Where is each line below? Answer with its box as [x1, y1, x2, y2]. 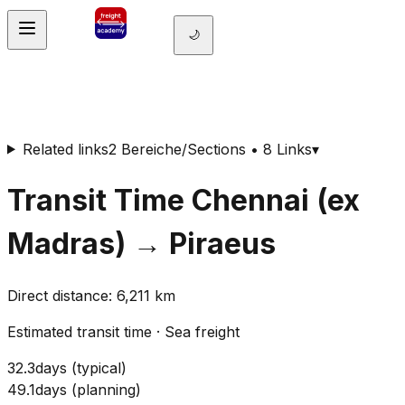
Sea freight [165, 323, 240, 342]
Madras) [7, 225, 126, 261]
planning [77, 381, 136, 400]
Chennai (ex [192, 182, 360, 218]
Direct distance [7, 287, 108, 306]
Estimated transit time [7, 323, 152, 342]
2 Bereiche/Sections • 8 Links [108, 139, 312, 158]
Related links [22, 139, 108, 158]
